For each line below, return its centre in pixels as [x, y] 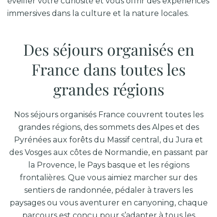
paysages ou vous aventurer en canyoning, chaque [108, 203]
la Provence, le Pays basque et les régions [108, 165]
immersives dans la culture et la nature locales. [98, 13]
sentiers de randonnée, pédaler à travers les [108, 190]
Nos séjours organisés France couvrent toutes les [108, 115]
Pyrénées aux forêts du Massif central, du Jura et [108, 140]
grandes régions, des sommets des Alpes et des [108, 127]
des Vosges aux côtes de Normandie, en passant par [108, 152]
